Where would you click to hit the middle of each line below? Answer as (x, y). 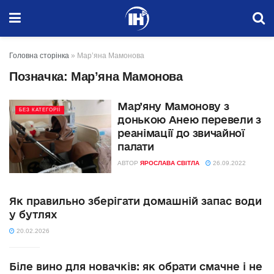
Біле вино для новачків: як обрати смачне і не (136, 266)
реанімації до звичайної (181, 133)
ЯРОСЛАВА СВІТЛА (170, 163)
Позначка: (40, 76)
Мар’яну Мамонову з (173, 106)
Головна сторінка (39, 56)
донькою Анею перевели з (189, 120)
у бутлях (33, 214)
